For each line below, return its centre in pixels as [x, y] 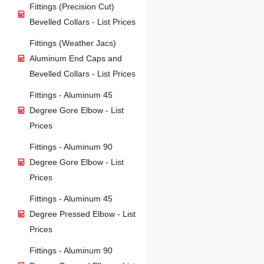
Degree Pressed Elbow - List [82, 214]
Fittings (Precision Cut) [72, 7]
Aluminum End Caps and [76, 59]
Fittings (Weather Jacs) [73, 43]
